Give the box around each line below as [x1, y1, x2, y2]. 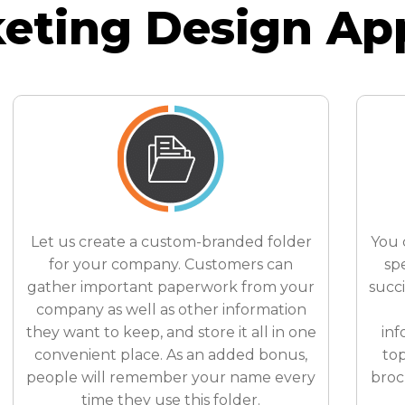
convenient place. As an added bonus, [34, 346, 308, 363]
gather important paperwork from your [27, 278, 316, 296]
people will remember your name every [26, 369, 316, 386]
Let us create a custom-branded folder [30, 233, 312, 250]
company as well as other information [35, 301, 306, 318]
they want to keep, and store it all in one [25, 324, 316, 341]
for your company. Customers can [49, 256, 294, 273]
